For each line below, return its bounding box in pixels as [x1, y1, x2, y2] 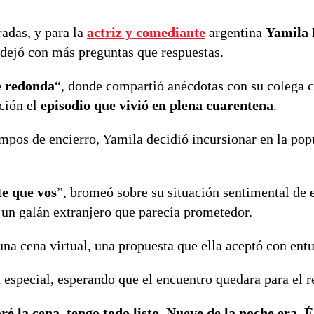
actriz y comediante [87, 24, 205, 40]
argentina [205, 24, 266, 40]
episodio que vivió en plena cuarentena [41, 97, 273, 113]
